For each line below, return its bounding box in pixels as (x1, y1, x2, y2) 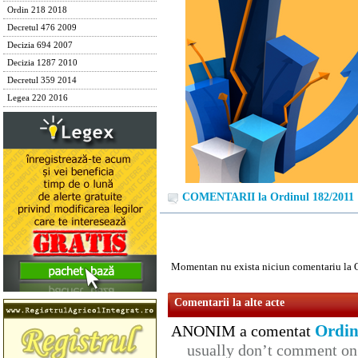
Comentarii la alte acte (174, 296, 284, 309)
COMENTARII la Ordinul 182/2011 (182, 191, 354, 204)
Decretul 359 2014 (7, 76, 77, 85)
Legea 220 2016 (7, 93, 68, 102)
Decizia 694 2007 (7, 41, 73, 50)
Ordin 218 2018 (7, 6, 67, 14)
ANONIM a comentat (171, 322, 315, 340)
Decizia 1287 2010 (7, 58, 78, 67)
